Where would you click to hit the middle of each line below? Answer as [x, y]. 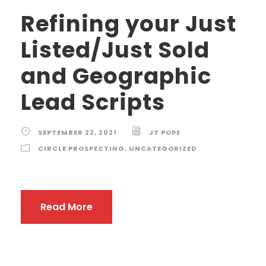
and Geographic [116, 76]
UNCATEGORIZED [163, 148]
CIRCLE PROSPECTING [81, 148]
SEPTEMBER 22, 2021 [77, 132]
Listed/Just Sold [115, 50]
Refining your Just [129, 24]
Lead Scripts [93, 102]
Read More [66, 207]
